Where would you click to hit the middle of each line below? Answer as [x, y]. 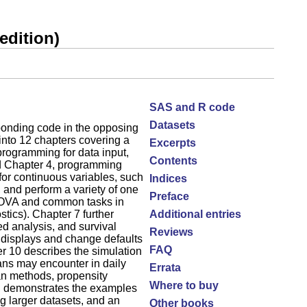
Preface [169, 197]
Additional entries [195, 214]
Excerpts [172, 143]
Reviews [171, 232]
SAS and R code [192, 108]
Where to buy [184, 286]
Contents [173, 161]
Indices [168, 179]
